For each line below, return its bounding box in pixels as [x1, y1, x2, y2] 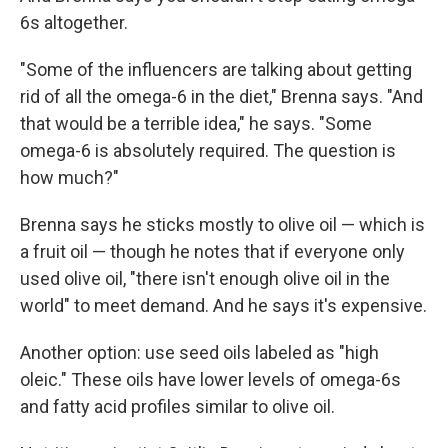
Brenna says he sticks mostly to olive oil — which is [20, 214, 425, 235]
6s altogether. [20, 12, 128, 33]
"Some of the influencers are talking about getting [20, 59, 412, 80]
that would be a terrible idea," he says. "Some [20, 113, 372, 134]
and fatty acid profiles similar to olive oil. [20, 396, 335, 417]
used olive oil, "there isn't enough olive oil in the [20, 268, 390, 289]
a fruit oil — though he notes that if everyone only [20, 241, 405, 262]
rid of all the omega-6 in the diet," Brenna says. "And [20, 86, 423, 107]
